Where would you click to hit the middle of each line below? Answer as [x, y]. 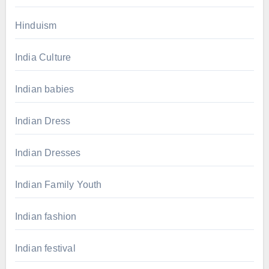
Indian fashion [46, 216]
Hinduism [36, 25]
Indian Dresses [48, 153]
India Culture [43, 57]
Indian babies [44, 89]
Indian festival [45, 248]
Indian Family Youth [58, 184]
